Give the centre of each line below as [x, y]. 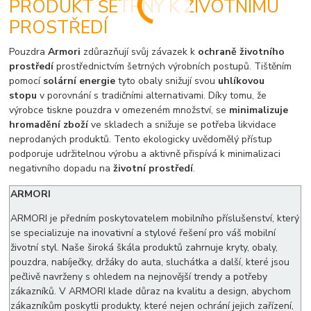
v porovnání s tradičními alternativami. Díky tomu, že [152, 95]
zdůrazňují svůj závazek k [140, 51]
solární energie [79, 81]
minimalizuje [258, 110]
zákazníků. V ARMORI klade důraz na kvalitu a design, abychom [151, 291]
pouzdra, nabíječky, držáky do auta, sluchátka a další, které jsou [150, 262]
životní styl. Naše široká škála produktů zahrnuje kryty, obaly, [144, 247]
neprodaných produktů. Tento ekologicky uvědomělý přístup [141, 139]
